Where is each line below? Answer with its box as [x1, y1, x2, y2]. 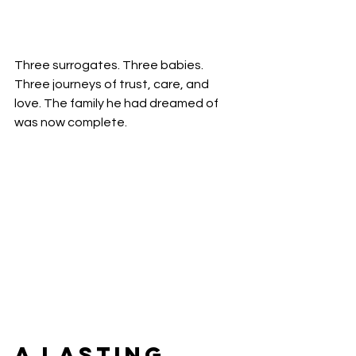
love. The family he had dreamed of [14, 96, 221, 110]
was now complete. [14, 115, 127, 129]
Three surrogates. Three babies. [14, 58, 206, 72]
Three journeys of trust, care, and [14, 77, 211, 91]
